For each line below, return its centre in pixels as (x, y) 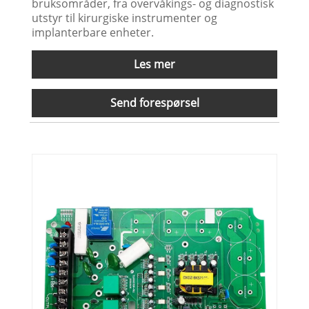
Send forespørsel (154, 102)
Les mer (154, 64)
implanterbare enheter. (93, 32)
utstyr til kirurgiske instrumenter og (125, 18)
